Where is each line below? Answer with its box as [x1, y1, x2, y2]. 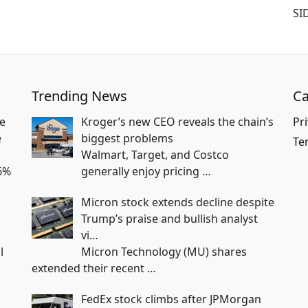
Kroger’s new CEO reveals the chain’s [81, 113, 274, 129]
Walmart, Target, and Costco [81, 146, 229, 162]
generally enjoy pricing [81, 163, 202, 179]
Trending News [32, 86, 127, 105]
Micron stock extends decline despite [81, 194, 274, 210]
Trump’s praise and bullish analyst [81, 210, 258, 226]
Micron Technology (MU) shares [81, 243, 247, 259]
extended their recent [32, 260, 147, 276]
